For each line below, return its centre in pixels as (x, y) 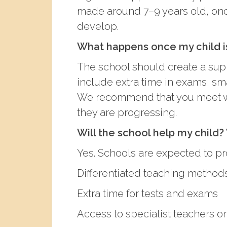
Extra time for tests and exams (147, 193)
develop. (98, 26)
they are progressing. (127, 112)
